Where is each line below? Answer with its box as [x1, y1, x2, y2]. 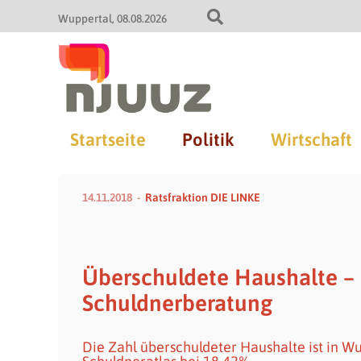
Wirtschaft [270, 129, 352, 150]
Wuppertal [58, 12, 112, 25]
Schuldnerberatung [82, 290, 272, 316]
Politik [181, 129, 234, 150]
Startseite [69, 129, 146, 150]
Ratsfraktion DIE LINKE [145, 191, 260, 204]
